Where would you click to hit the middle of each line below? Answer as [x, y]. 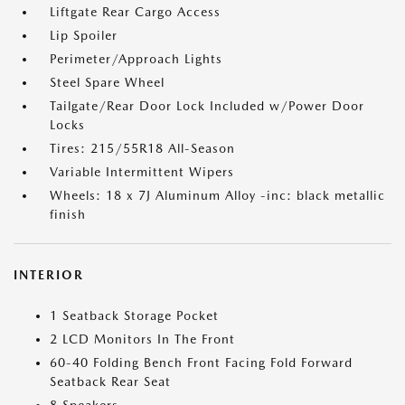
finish [68, 214]
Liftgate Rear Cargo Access [135, 12]
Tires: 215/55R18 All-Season [142, 148]
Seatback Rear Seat [110, 381]
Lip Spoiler [84, 35]
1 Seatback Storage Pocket [134, 316]
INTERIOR [49, 275]
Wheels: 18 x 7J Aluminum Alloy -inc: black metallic [217, 195]
